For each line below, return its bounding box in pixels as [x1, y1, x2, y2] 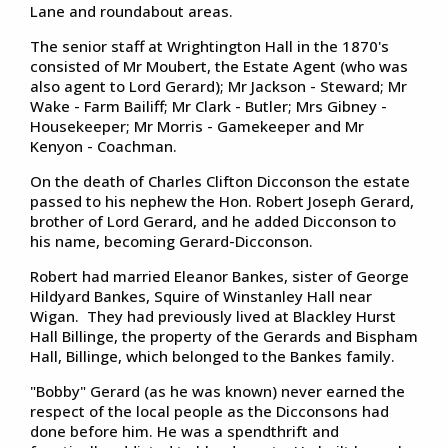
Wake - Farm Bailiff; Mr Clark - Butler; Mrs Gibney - [30, 95, 387, 116]
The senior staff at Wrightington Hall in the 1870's [30, 35, 389, 56]
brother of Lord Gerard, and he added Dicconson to [30, 210, 396, 231]
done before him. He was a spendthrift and [30, 420, 339, 441]
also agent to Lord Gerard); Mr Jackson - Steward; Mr [30, 75, 407, 96]
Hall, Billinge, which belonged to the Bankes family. [30, 345, 395, 366]
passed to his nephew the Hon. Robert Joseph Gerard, [30, 190, 414, 211]
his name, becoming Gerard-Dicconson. [30, 230, 313, 251]
